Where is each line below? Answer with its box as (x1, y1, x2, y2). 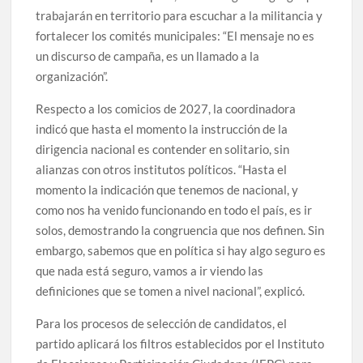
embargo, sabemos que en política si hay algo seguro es (36, 242, 327, 258)
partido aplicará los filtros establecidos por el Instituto (36, 335, 325, 351)
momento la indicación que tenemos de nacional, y (36, 181, 299, 197)
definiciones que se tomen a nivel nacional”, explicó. (36, 283, 305, 298)
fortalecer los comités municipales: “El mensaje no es (36, 28, 315, 43)
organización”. (36, 68, 109, 83)
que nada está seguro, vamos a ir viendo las (36, 263, 264, 278)
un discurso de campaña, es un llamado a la (36, 48, 260, 63)
